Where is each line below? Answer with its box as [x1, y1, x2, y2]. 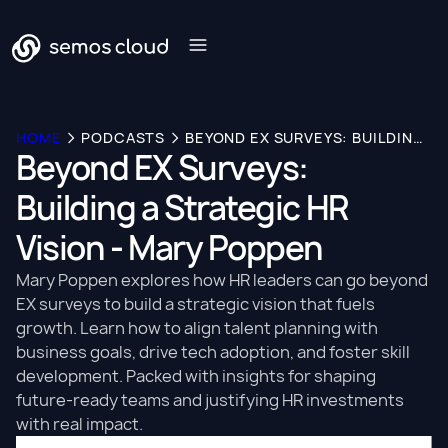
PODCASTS [81, 128, 166, 147]
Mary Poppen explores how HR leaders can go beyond [16, 269, 428, 291]
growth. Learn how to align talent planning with [16, 317, 378, 339]
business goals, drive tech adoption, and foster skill [16, 341, 410, 363]
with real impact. [16, 413, 143, 435]
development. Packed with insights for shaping [16, 365, 376, 387]
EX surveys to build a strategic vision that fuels [16, 293, 375, 315]
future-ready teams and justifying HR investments [16, 389, 404, 411]
